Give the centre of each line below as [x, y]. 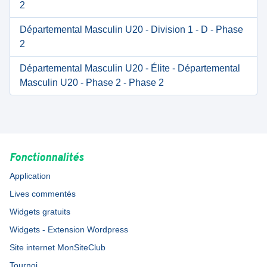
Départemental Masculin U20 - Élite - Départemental [130, 68]
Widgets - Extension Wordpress [69, 229]
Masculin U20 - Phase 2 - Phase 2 [92, 83]
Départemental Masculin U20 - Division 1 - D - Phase [131, 30]
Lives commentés [43, 194]
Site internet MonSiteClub [58, 247]
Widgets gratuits [40, 212]
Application [30, 176]
